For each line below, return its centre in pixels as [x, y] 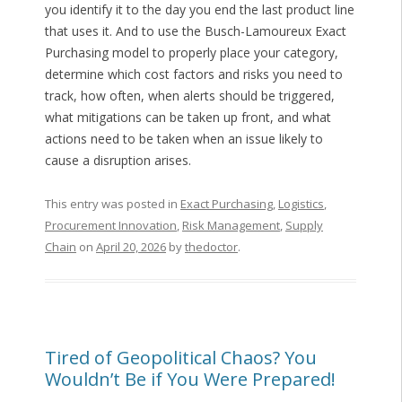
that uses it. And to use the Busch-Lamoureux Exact [195, 31]
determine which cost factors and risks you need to [193, 74]
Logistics [301, 204]
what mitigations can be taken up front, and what [188, 118]
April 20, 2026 [131, 247]
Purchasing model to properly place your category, [191, 53]
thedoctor [211, 247]
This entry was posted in [112, 204]
